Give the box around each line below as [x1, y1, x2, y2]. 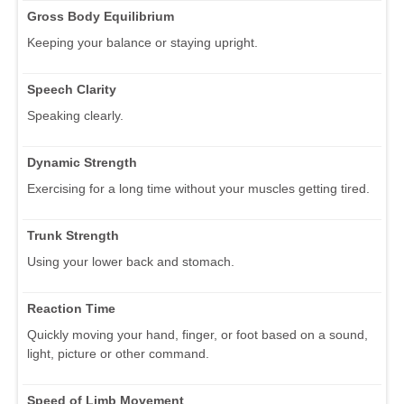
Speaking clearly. [27, 108, 124, 124]
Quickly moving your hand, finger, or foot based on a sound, [27, 327, 368, 343]
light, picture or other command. [27, 346, 209, 362]
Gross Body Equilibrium [27, 9, 174, 24]
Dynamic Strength [27, 155, 137, 170]
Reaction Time [27, 301, 115, 317]
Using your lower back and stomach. [27, 254, 234, 270]
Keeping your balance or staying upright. [27, 35, 258, 50]
